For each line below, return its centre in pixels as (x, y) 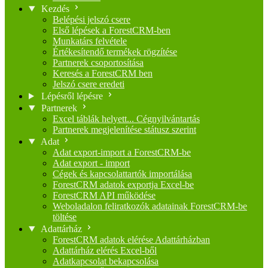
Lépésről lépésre (72, 96)
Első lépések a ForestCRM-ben (112, 30)
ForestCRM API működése (104, 195)
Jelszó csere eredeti (89, 84)
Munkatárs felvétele (90, 41)
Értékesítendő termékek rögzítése (115, 52)
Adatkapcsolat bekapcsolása (106, 261)
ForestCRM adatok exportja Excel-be (123, 185)
